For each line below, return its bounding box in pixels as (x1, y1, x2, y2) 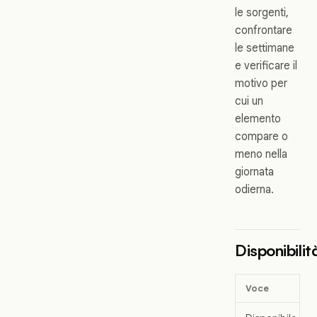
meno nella (235, 147, 287, 161)
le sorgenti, (235, 6, 289, 20)
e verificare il (235, 59, 297, 73)
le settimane (235, 41, 294, 55)
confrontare (235, 23, 292, 38)
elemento (235, 112, 281, 126)
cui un (235, 94, 263, 108)
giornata (235, 165, 274, 179)
